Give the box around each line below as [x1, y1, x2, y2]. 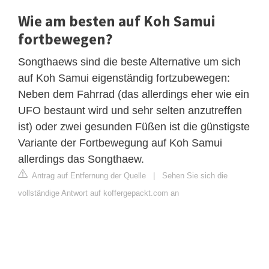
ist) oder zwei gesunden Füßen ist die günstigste [18, 121, 250, 133]
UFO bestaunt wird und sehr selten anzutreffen [18, 104, 242, 117]
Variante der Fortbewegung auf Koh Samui [18, 137, 222, 150]
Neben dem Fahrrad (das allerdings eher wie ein [18, 88, 249, 101]
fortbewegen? [18, 29, 113, 49]
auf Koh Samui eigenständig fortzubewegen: [18, 72, 230, 85]
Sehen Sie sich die [162, 171, 228, 181]
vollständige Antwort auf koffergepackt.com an [18, 189, 179, 198]
